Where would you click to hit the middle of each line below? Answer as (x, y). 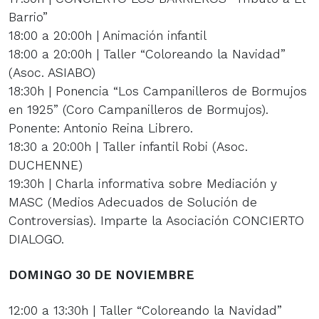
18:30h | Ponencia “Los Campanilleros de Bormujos (158, 91)
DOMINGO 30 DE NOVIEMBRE (101, 274)
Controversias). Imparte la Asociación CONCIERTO (156, 220)
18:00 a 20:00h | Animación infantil (108, 35)
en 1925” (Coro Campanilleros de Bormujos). (138, 109)
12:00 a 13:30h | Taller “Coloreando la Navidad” (145, 310)
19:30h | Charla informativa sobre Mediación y (143, 183)
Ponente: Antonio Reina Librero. (101, 128)
